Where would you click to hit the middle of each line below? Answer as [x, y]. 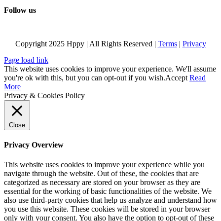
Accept [176, 78]
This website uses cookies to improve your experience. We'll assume [110, 69]
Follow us [20, 10]
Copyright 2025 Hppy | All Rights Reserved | [86, 44]
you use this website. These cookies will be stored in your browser [107, 209]
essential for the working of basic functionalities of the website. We [108, 191]
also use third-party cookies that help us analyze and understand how [110, 200]
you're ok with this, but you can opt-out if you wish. [85, 78]
